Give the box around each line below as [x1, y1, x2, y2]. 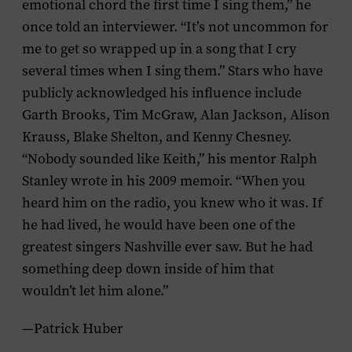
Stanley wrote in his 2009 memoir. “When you [22, 171, 306, 190]
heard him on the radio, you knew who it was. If [22, 193, 322, 212]
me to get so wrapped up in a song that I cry [22, 39, 296, 58]
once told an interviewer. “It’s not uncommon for [22, 17, 328, 36]
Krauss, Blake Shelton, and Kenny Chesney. [22, 127, 291, 146]
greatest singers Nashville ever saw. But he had [22, 237, 313, 256]
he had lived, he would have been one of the [22, 215, 295, 234]
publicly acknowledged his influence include [22, 83, 302, 102]
